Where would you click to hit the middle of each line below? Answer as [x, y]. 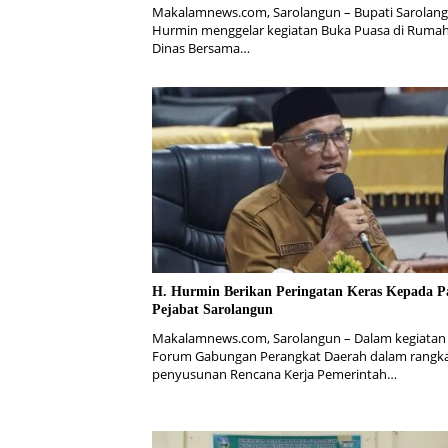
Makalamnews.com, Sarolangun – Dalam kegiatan [299, 337]
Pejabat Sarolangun [212, 309]
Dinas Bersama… [201, 48]
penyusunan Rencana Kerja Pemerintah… [274, 373]
